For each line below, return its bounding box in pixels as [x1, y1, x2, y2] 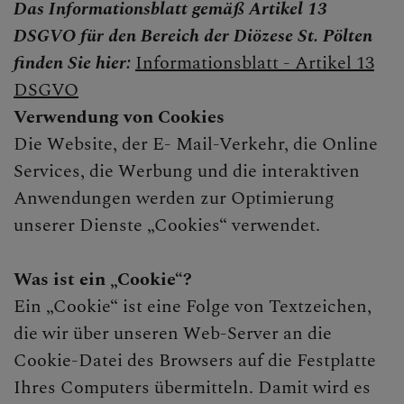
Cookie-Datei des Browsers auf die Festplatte [14, 346, 376, 374]
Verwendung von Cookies [14, 103, 225, 131]
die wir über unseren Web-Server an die [14, 319, 332, 347]
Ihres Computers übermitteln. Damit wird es [14, 373, 371, 401]
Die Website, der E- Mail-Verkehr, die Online [14, 130, 378, 158]
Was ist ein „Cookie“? [14, 265, 192, 293]
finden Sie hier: [14, 49, 135, 77]
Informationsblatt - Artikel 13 [135, 49, 374, 77]
